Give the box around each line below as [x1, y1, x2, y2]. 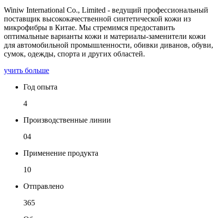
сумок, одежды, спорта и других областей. [4, 50, 145, 58]
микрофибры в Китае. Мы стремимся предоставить [4, 23, 175, 32]
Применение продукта [23, 149, 98, 158]
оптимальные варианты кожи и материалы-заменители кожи [4, 32, 206, 41]
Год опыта [23, 83, 57, 91]
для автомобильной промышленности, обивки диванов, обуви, [4, 41, 213, 50]
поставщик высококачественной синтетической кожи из [4, 15, 191, 23]
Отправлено [23, 182, 64, 191]
